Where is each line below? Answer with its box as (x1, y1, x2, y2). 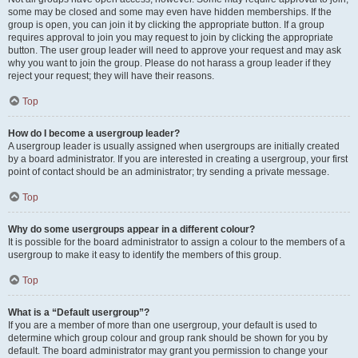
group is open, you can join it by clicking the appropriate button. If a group (8, 19, 324, 30)
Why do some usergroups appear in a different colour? (8, 224, 255, 235)
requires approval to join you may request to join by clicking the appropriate (8, 32, 333, 43)
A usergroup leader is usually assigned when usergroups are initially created (8, 141, 340, 152)
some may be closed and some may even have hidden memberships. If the (8, 6, 332, 18)
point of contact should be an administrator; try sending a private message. (8, 166, 329, 177)
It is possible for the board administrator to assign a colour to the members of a (8, 237, 345, 248)
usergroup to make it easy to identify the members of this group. (8, 249, 281, 261)
